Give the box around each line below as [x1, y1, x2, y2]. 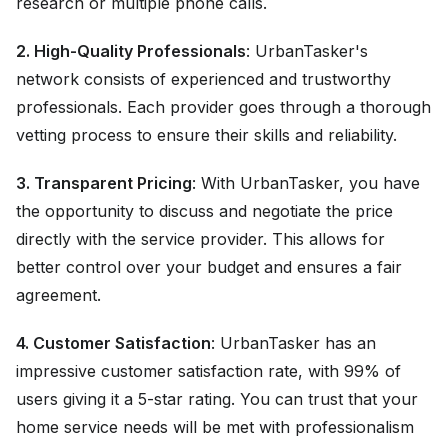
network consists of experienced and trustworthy [16, 69, 391, 90]
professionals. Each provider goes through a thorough [16, 97, 431, 118]
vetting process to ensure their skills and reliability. [16, 125, 397, 146]
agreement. [16, 285, 101, 306]
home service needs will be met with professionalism [16, 417, 414, 438]
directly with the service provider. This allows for [16, 229, 385, 250]
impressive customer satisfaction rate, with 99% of [16, 361, 401, 382]
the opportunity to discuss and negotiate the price [16, 201, 393, 222]
